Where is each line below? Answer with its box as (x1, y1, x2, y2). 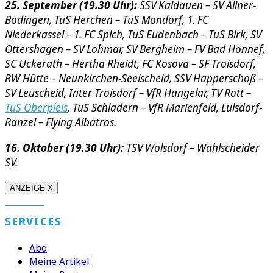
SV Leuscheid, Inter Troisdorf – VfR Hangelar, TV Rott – (5, 85, 251, 101)
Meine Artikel (29, 255, 89, 269)
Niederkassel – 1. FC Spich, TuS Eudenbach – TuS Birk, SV (5, 27, 261, 42)
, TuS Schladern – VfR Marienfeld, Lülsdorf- (68, 100, 262, 115)
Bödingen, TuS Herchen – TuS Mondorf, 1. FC (5, 12, 208, 27)
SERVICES (5, 214, 62, 229)
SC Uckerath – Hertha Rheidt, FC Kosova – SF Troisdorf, (5, 56, 256, 71)
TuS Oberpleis (5, 100, 68, 115)
